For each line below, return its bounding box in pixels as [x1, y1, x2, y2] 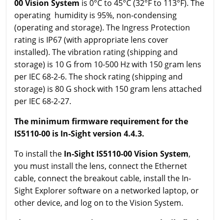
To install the [14, 148, 62, 159]
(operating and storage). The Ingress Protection [14, 22, 190, 33]
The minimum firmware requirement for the [14, 115, 188, 127]
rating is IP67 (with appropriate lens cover [14, 34, 168, 45]
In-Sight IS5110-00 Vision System [64, 148, 189, 159]
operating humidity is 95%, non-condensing [14, 9, 177, 21]
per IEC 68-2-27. [14, 95, 71, 107]
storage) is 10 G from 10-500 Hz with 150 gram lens [14, 58, 201, 70]
